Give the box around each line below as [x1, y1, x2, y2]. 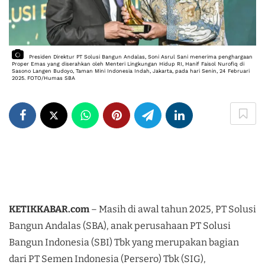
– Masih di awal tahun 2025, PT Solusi [89, 203, 256, 215]
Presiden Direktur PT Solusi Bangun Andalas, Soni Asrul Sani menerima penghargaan [29, 53, 254, 60]
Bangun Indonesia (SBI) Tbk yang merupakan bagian [9, 236, 239, 248]
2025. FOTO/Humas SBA [12, 75, 75, 81]
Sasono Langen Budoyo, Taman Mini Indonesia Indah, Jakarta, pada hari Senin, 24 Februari [12, 67, 251, 74]
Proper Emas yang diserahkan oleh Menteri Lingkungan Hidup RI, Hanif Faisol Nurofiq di [12, 60, 246, 67]
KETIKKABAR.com [9, 203, 89, 215]
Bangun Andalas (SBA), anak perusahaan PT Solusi [9, 219, 231, 231]
